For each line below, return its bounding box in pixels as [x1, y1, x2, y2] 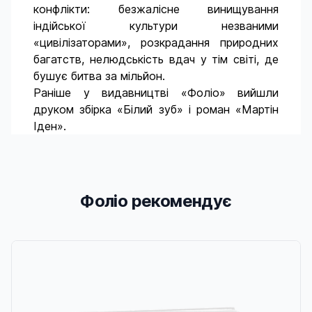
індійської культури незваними [33, 19, 279, 33]
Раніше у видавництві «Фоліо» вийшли [33, 86, 279, 100]
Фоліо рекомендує [80, 191, 232, 211]
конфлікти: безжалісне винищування [33, 2, 279, 16]
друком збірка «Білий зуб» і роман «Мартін [33, 102, 279, 116]
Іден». [33, 119, 66, 133]
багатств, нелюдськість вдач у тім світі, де [33, 52, 279, 66]
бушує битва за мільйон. [33, 69, 165, 83]
